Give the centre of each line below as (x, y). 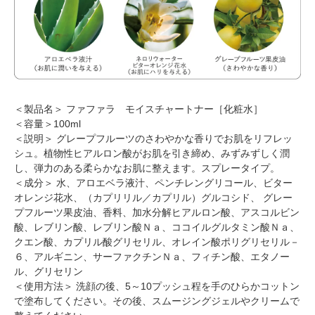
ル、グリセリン (49, 272)
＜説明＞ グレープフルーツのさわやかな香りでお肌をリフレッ (153, 139)
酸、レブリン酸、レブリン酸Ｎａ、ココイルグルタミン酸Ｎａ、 (157, 227)
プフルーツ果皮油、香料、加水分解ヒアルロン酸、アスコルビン (157, 213)
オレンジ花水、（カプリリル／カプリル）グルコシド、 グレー (153, 198)
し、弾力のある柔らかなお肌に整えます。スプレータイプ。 (147, 168)
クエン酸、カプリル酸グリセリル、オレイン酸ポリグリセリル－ (157, 242)
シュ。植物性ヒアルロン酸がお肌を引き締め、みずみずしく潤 (152, 154)
